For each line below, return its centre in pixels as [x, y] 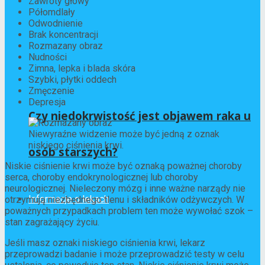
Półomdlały [52, 12]
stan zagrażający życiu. [52, 222]
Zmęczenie [51, 91]
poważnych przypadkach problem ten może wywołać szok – [129, 211]
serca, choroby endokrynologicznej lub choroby [101, 177]
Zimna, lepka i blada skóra [82, 68]
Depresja [47, 102]
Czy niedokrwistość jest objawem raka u [140, 116]
